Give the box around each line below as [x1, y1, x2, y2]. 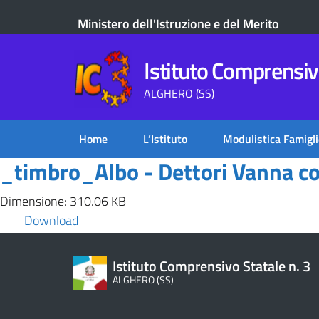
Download [24, 211, 78, 230]
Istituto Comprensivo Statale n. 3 [113, 255, 310, 277]
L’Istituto [143, 130, 187, 147]
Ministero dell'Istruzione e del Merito [78, 14, 279, 33]
